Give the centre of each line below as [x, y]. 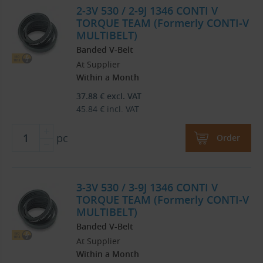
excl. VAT [123, 96]
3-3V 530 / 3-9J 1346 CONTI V [147, 188]
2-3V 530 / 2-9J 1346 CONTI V [147, 11]
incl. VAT [122, 109]
